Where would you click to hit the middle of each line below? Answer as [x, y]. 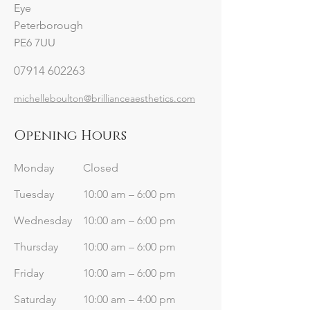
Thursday [36, 247]
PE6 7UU [35, 43]
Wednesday [43, 220]
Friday [29, 273]
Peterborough [48, 25]
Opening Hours [70, 136]
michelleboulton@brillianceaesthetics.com [104, 98]
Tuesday [34, 194]
